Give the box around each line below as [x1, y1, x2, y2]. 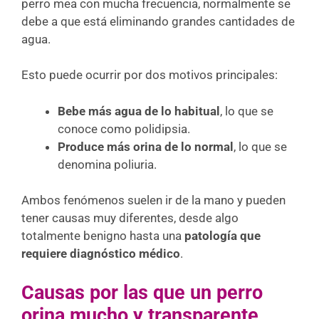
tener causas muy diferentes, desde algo [21, 211, 239, 225]
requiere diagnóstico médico [21, 246, 180, 261]
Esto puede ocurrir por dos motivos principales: [21, 68, 278, 82]
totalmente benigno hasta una [21, 229, 184, 243]
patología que [184, 229, 261, 243]
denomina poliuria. [58, 157, 157, 172]
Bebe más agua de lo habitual [58, 103, 220, 118]
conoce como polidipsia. [58, 121, 190, 136]
